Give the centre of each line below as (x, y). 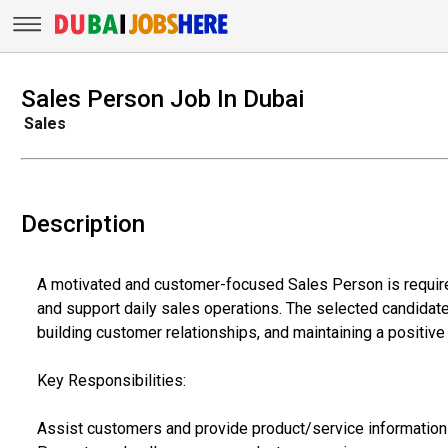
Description (82, 223)
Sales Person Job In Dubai (162, 98)
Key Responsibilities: (111, 380)
